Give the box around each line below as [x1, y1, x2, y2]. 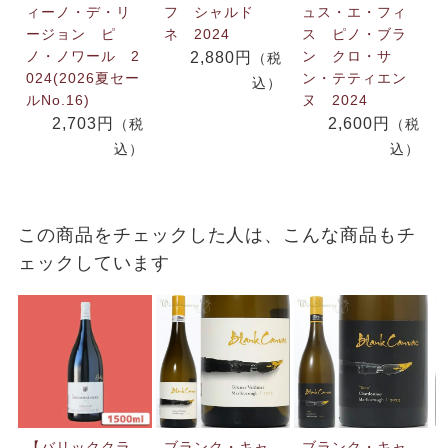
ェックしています [17, 252, 170, 273]
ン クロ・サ [301, 47, 392, 64]
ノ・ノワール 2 [25, 47, 140, 64]
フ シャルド [163, 3, 254, 20]
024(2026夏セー [25, 69, 140, 86]
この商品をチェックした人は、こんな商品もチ [17, 224, 417, 245]
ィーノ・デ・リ [25, 3, 131, 20]
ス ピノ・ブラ [301, 25, 407, 42]
